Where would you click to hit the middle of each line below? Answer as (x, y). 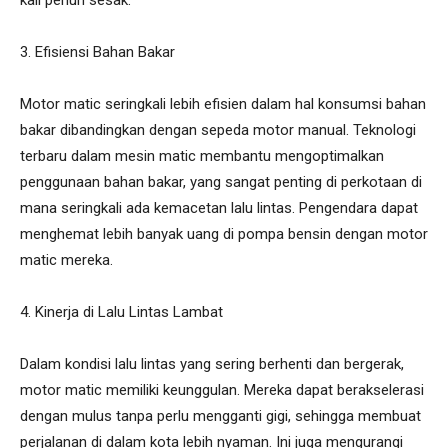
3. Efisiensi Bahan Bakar (97, 51)
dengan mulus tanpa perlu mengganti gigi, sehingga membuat (220, 415)
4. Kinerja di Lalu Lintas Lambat (121, 311)
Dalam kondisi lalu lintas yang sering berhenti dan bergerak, (212, 363)
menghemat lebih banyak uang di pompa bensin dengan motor (224, 233)
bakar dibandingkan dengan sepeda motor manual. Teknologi (218, 129)
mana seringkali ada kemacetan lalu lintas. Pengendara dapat (219, 207)
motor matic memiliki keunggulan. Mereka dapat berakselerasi (222, 389)
